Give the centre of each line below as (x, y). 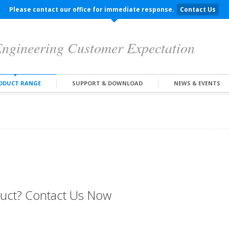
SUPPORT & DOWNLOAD (107, 83)
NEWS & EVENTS (197, 83)
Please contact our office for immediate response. (93, 9)
